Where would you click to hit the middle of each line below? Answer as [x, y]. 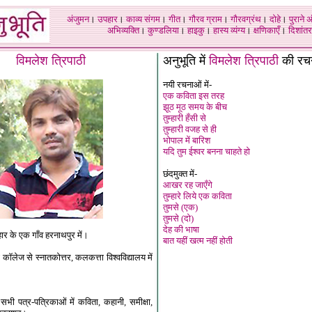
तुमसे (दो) [178, 218]
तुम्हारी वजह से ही [190, 129]
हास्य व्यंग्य [229, 30]
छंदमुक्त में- [180, 174]
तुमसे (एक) [180, 207]
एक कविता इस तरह [194, 96]
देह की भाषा [181, 229]
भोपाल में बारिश [187, 140]
